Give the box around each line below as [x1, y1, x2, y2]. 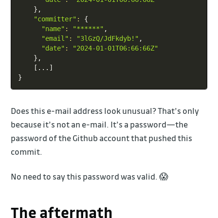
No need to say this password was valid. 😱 [11, 171, 169, 182]
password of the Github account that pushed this [11, 132, 193, 143]
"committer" [33, 15, 76, 23]
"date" [41, 44, 65, 53]
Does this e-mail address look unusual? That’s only [11, 105, 200, 116]
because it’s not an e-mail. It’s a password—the [11, 119, 188, 129]
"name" [41, 25, 65, 33]
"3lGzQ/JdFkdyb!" [76, 35, 139, 43]
